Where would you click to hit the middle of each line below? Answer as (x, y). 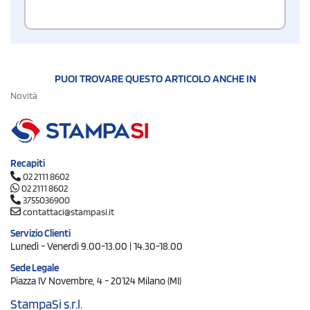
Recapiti (28, 164)
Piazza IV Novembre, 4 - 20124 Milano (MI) (96, 281)
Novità (24, 95)
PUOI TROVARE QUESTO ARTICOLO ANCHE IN (155, 78)
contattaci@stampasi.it (69, 212)
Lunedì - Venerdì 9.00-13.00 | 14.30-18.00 (97, 247)
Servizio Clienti (40, 234)
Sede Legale (35, 268)
